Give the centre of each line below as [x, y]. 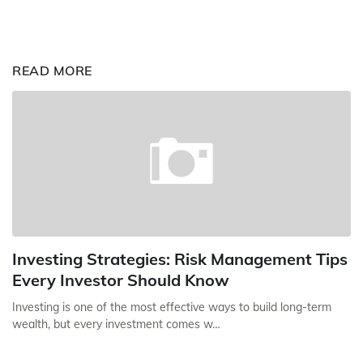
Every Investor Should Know [121, 280]
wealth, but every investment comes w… [116, 324]
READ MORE [52, 70]
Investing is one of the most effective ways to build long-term [172, 307]
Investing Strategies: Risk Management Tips [180, 259]
